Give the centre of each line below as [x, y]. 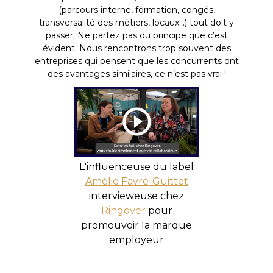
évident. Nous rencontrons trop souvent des [136, 48]
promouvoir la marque [136, 225]
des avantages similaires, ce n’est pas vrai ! [136, 73]
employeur [136, 239]
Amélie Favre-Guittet [136, 181]
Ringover [123, 210]
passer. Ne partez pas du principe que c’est [136, 35]
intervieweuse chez [136, 196]
